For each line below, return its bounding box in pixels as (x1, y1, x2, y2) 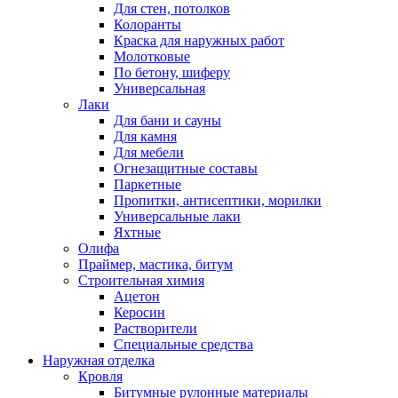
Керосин (114, 304, 165, 320)
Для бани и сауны (114, 112, 221, 128)
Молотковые (114, 48, 190, 64)
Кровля (78, 368, 123, 384)
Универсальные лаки (114, 208, 241, 224)
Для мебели (114, 144, 184, 160)
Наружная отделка (43, 352, 155, 368)
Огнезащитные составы (114, 160, 258, 176)
